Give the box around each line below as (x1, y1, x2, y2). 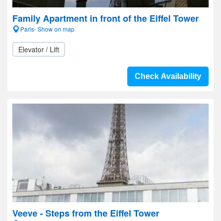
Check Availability (135, 72, 201, 80)
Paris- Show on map (20, 25, 74, 33)
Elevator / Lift (18, 44, 59, 54)
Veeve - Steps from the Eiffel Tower (12, 207, 159, 220)
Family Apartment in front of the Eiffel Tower (12, 12, 199, 25)
